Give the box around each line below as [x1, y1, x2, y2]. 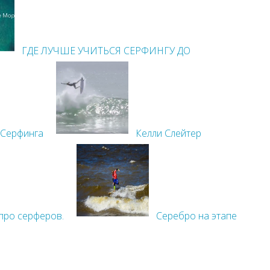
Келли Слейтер [136, 127, 201, 140]
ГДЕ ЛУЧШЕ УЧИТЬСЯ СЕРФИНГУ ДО [22, 44, 190, 57]
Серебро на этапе [156, 209, 237, 222]
